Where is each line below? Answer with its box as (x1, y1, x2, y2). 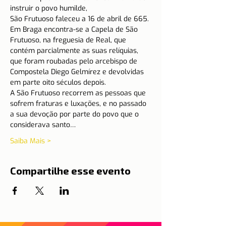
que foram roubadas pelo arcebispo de (10, 56, 139, 66)
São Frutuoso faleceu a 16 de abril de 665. (10, 14, 151, 24)
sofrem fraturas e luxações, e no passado (10, 99, 148, 108)
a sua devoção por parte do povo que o (10, 109, 141, 119)
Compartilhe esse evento (10, 164, 131, 177)
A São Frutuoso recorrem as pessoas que (10, 88, 148, 98)
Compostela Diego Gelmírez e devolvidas (10, 67, 146, 77)
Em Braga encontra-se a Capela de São (10, 25, 140, 34)
